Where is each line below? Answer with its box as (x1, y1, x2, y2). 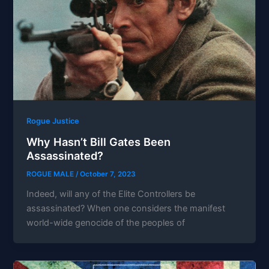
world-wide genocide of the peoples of (26, 217, 186, 228)
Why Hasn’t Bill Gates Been (26, 135, 171, 149)
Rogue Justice (26, 116, 80, 126)
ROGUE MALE (26, 169, 76, 178)
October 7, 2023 (80, 169, 136, 178)
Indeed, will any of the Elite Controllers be (26, 188, 196, 199)
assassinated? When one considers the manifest (26, 202, 226, 214)
